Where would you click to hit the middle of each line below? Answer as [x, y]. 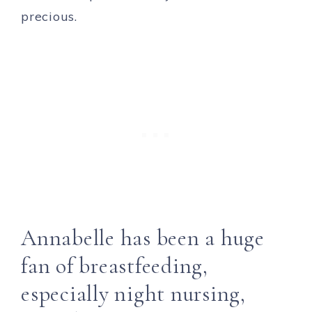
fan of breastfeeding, [115, 266]
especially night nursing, [133, 294]
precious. [49, 17]
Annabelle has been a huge [143, 238]
